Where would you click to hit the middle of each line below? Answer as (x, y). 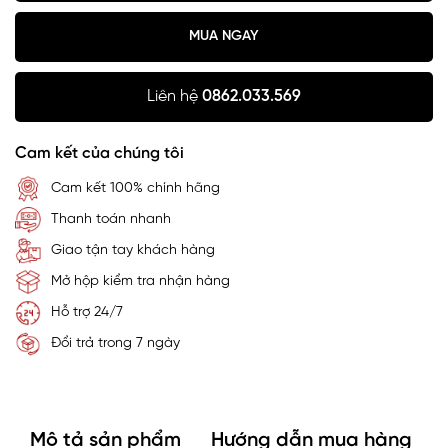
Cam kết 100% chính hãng (135, 189)
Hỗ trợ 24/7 (87, 313)
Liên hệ (174, 96)
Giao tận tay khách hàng (133, 251)
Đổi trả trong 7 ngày (115, 344)
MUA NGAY (224, 37)
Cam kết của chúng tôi (99, 153)
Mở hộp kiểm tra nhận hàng (140, 282)
